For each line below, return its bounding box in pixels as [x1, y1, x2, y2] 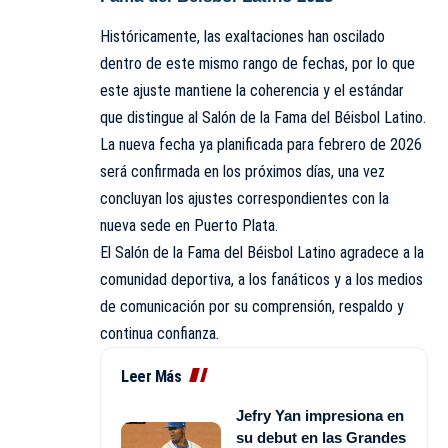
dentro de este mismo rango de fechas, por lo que [100, 53, 415, 73]
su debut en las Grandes [236, 428, 406, 446]
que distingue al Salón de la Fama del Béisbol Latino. [100, 107, 426, 127]
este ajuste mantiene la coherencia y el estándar [100, 80, 404, 100]
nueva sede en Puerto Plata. [100, 215, 278, 235]
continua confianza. [100, 323, 219, 343]
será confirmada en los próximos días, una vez [100, 161, 385, 181]
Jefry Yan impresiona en [236, 406, 404, 424]
